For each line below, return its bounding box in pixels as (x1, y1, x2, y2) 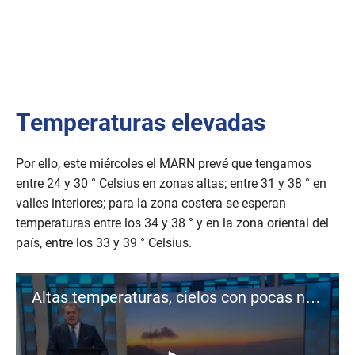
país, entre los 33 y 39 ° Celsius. (16, 235, 192, 251)
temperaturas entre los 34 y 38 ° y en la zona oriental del (16, 216, 329, 231)
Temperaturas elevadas (16, 109, 265, 137)
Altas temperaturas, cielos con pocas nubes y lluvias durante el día (305, 288, 321, 307)
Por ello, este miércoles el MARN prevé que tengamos (16, 156, 311, 172)
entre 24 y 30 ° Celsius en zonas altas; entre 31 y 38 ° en (16, 176, 326, 192)
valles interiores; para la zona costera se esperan (16, 196, 286, 212)
